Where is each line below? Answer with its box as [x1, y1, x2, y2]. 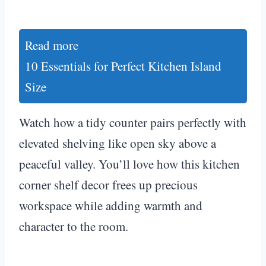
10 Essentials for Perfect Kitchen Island [25, 57, 221, 74]
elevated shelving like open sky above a [19, 134, 216, 151]
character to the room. [19, 217, 128, 235]
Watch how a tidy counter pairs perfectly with [19, 113, 246, 131]
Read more [25, 36, 78, 53]
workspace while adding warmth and [19, 197, 202, 214]
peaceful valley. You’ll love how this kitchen [19, 155, 240, 172]
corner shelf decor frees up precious [19, 176, 198, 193]
